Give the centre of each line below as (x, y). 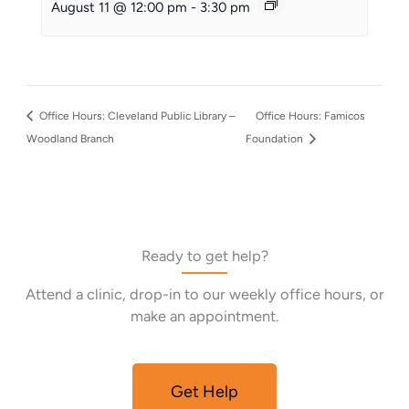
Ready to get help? (204, 255)
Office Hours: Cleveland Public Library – (136, 115)
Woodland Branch (70, 138)
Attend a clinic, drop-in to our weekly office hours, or (204, 294)
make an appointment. (204, 315)
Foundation (276, 138)
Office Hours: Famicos (311, 115)
